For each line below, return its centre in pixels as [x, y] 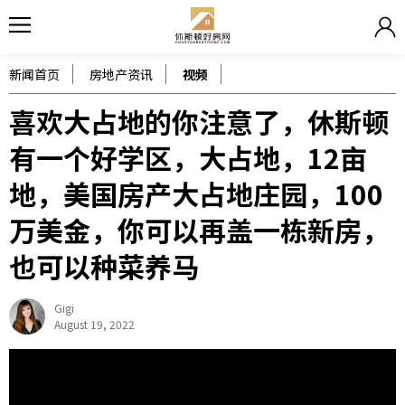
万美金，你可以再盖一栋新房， [199, 230]
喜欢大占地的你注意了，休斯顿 [199, 121]
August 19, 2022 [94, 324]
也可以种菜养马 [104, 266]
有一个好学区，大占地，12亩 [188, 157]
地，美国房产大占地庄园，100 [196, 193]
